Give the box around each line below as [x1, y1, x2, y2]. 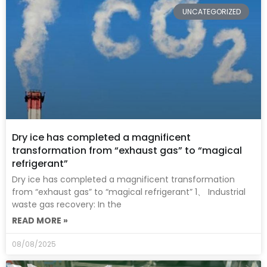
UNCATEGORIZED [182, 6, 241, 17]
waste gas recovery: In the [12, 198, 122, 211]
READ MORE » [12, 215, 68, 227]
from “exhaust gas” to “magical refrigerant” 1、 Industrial [12, 186, 246, 198]
